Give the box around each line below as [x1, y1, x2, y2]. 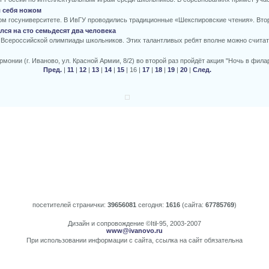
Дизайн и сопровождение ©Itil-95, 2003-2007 [68, 219, 201, 227]
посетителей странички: [32, 201, 107, 208]
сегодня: [136, 201, 166, 208]
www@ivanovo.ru [106, 226, 163, 234]
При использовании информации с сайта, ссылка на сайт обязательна [26, 237, 243, 244]
